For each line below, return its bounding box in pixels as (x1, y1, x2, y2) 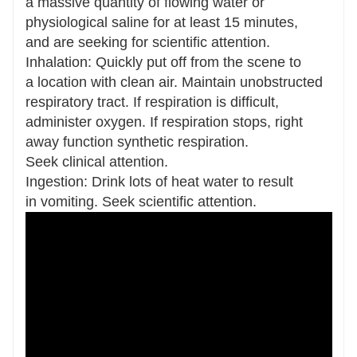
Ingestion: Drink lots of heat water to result (25, 173, 293, 190)
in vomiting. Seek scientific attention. (25, 193, 257, 210)
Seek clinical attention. (25, 153, 168, 170)
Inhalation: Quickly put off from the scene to (25, 53, 301, 70)
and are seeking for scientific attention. (25, 33, 270, 50)
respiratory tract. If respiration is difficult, (25, 93, 279, 110)
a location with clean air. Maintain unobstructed (25, 73, 323, 90)
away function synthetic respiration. (25, 133, 249, 150)
